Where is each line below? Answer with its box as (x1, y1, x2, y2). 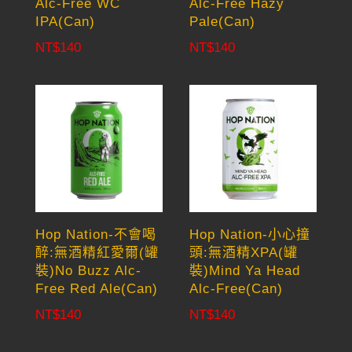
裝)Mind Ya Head (189, 263, 301, 279)
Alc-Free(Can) (189, 281, 284, 297)
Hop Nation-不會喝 (35, 227, 156, 243)
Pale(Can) (189, 14, 256, 30)
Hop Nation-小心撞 (189, 227, 311, 243)
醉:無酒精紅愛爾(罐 (35, 245, 159, 261)
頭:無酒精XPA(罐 (189, 245, 299, 261)
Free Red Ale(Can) (35, 281, 158, 297)
